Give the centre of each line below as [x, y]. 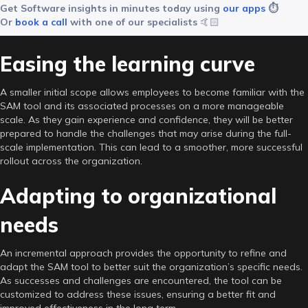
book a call [41, 22]
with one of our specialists [134, 22]
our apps [244, 8]
